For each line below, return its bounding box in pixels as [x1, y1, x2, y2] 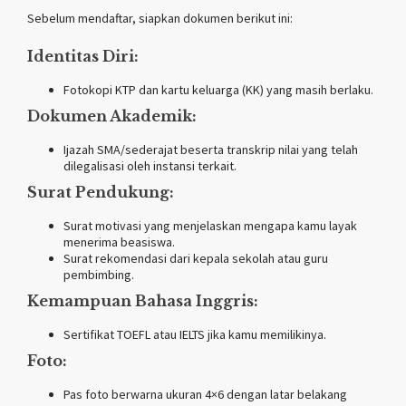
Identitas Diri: [27, 47, 139, 66]
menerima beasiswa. [63, 234, 175, 251]
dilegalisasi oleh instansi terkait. [63, 158, 237, 175]
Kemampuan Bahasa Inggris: [27, 292, 258, 311]
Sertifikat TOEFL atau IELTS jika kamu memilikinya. [63, 326, 326, 343]
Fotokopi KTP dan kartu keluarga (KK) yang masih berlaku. [63, 82, 373, 99]
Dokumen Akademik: [27, 107, 197, 126]
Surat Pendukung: [27, 183, 174, 202]
